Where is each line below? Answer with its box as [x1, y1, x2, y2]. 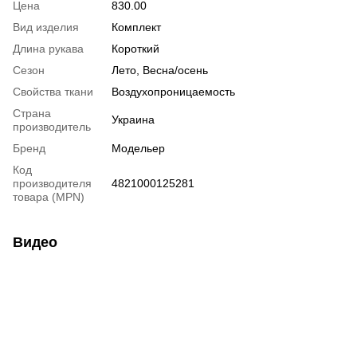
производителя [13, 177, 92, 190]
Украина [112, 113, 155, 127]
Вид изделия [13, 21, 79, 34]
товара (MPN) [13, 190, 84, 204]
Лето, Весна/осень [112, 64, 208, 77]
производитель [13, 120, 91, 134]
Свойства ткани [13, 85, 93, 99]
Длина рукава [13, 42, 84, 56]
